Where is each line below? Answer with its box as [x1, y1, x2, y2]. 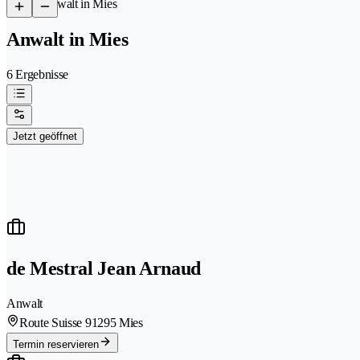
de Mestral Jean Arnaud [6, 257, 201, 279]
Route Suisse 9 [19, 315, 92, 329]
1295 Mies [91, 315, 143, 329]
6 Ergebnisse [6, 67, 69, 81]
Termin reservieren [13, 337, 99, 350]
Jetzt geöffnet [13, 129, 77, 142]
